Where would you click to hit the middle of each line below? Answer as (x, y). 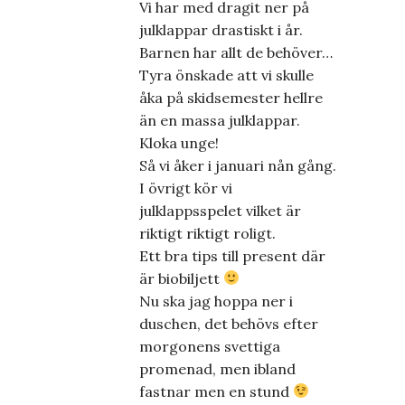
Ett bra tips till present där (232, 255)
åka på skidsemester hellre (231, 97)
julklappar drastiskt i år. (221, 29)
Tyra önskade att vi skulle (226, 75)
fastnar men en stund (216, 391)
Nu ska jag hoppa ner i (216, 301)
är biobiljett (181, 278)
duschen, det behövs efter (229, 323)
